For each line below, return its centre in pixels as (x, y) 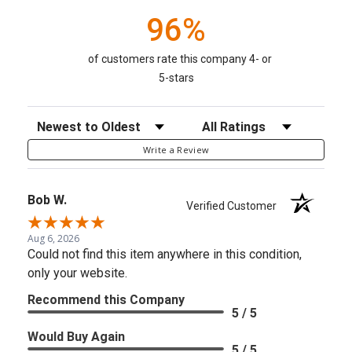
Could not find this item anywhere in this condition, (165, 254)
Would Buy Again (76, 336)
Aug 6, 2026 (53, 238)
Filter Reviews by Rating (261, 123)
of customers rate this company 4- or (180, 59)
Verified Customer (235, 205)
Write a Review (176, 149)
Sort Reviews (64, 123)
